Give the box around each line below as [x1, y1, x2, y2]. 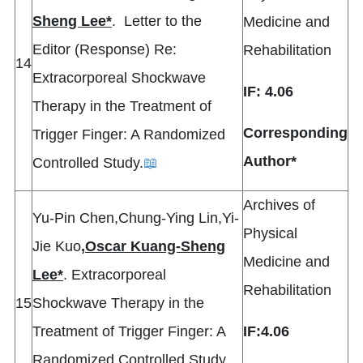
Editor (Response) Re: [32, 41, 177, 58]
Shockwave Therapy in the [32, 295, 204, 312]
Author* [243, 153, 297, 170]
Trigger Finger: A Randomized [32, 126, 225, 143]
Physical [243, 225, 297, 242]
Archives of [243, 197, 315, 214]
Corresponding [243, 125, 348, 142]
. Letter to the [112, 13, 202, 30]
